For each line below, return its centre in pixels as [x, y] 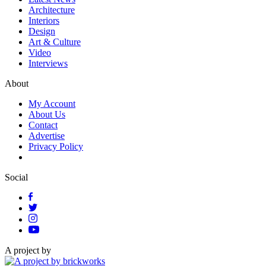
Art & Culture [55, 42]
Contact [43, 125]
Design [42, 31]
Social [16, 177]
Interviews [48, 63]
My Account [52, 103]
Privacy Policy [56, 146]
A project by [28, 250]
